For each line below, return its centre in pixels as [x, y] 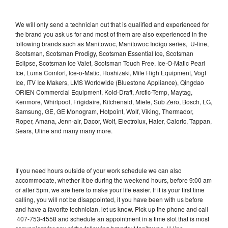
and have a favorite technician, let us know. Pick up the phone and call [112, 209]
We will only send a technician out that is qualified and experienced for [112, 24]
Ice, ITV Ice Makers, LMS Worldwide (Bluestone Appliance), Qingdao [110, 82]
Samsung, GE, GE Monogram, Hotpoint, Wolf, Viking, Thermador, [104, 111]
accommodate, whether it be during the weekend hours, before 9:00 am [113, 180]
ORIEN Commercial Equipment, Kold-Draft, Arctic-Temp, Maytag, [104, 92]
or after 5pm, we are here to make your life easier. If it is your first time [110, 189]
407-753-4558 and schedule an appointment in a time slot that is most [112, 218]
